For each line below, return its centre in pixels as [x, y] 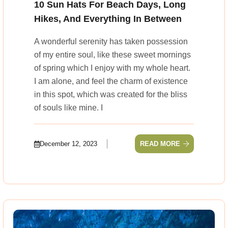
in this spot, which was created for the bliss [111, 95]
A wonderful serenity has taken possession [111, 42]
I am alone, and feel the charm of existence [111, 81]
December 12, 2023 [68, 144]
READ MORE [160, 144]
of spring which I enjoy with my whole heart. [112, 68]
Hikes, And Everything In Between [108, 19]
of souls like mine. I [68, 108]
